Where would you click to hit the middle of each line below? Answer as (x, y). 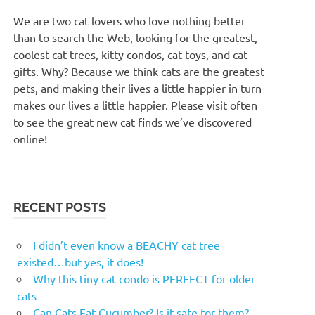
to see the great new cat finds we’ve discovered (133, 122)
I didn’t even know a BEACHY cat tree (127, 245)
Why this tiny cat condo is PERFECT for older (144, 279)
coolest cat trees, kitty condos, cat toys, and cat (131, 54)
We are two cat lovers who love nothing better (130, 21)
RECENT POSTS (60, 207)
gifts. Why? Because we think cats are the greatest (139, 71)
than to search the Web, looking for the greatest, (136, 38)
